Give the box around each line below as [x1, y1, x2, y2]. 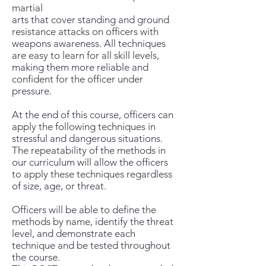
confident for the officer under [12, 72, 143, 85]
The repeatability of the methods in [12, 144, 166, 156]
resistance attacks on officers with [12, 25, 159, 37]
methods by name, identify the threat [12, 215, 173, 227]
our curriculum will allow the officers [12, 156, 168, 168]
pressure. [12, 84, 52, 97]
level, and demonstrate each [12, 227, 135, 239]
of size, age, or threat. [12, 179, 106, 192]
